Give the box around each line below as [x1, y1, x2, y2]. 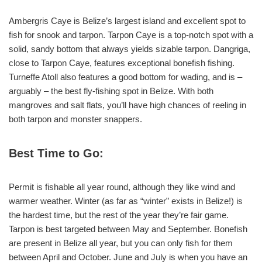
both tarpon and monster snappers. [9, 114, 142, 125]
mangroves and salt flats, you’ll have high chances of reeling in [9, 100, 246, 111]
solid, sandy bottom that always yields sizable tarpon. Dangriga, [9, 44, 250, 54]
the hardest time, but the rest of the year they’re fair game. [9, 210, 229, 220]
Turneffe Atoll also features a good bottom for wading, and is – [9, 72, 242, 82]
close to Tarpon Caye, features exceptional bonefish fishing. [9, 58, 235, 68]
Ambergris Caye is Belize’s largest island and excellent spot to [9, 16, 246, 26]
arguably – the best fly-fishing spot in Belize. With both [9, 86, 213, 96]
